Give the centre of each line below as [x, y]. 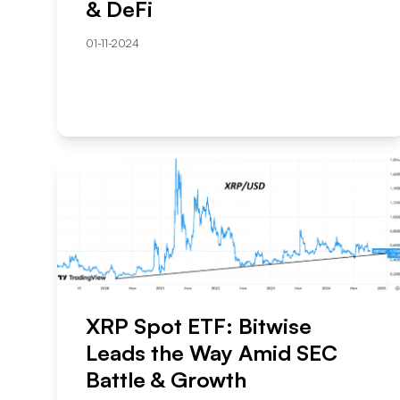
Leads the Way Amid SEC [212, 352]
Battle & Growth [166, 379]
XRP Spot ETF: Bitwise [199, 325]
